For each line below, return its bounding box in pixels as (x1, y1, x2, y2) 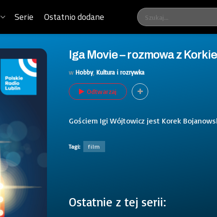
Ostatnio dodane (44, 10, 105, 23)
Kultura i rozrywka (96, 68, 144, 76)
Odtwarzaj (87, 87, 117, 95)
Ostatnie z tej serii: (69, 194, 166, 209)
